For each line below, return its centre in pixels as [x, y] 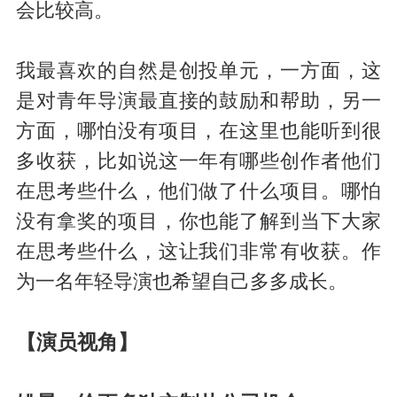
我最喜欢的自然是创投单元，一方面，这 [198, 71]
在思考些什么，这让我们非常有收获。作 [198, 252]
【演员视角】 [77, 343]
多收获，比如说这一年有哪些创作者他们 [198, 162]
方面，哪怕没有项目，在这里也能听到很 [198, 132]
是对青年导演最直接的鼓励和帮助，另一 [198, 101]
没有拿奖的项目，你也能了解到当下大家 [198, 222]
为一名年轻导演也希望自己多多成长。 [181, 282]
